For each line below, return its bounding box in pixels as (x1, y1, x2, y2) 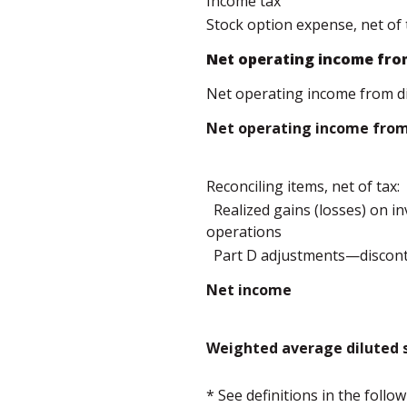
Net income (206, 280, 292, 300)
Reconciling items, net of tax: (206, 176, 400, 196)
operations (206, 222, 282, 242)
